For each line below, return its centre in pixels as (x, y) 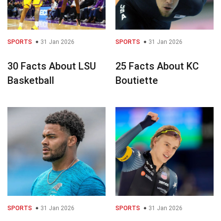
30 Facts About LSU (52, 66)
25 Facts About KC (157, 66)
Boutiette (137, 80)
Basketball (31, 80)
